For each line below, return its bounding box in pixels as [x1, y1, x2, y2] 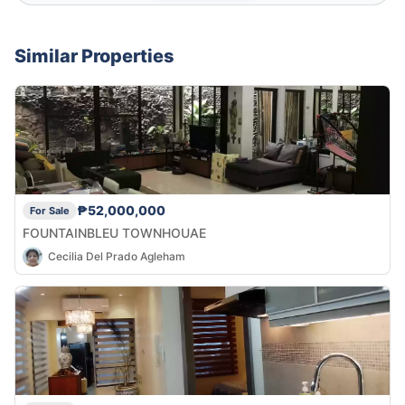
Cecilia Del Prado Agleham [48, 250, 185, 264]
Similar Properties [14, 44, 174, 67]
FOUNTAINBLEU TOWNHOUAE [23, 224, 206, 240]
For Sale [30, 203, 70, 217]
